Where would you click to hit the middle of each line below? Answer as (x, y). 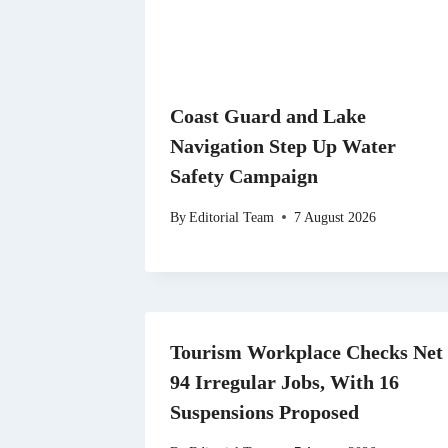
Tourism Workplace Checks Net (306, 351)
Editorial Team (232, 216)
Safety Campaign (244, 176)
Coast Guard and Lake (268, 116)
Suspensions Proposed (264, 411)
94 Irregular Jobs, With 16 (284, 381)
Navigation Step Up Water (283, 146)
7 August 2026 (335, 216)
